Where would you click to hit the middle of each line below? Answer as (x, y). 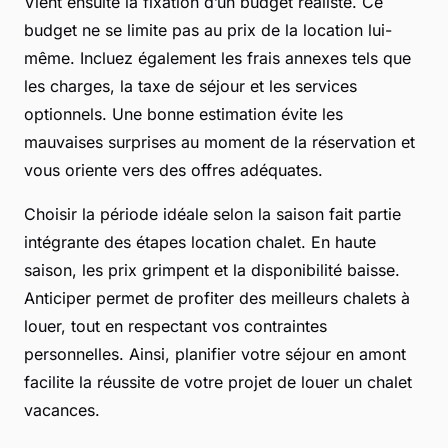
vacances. (62, 410)
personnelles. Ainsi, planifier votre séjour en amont (215, 354)
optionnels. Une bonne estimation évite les (183, 114)
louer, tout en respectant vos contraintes (175, 326)
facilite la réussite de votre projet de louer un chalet (218, 382)
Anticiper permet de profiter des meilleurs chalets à (217, 298)
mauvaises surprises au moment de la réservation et (219, 142)
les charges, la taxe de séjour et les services (190, 86)
